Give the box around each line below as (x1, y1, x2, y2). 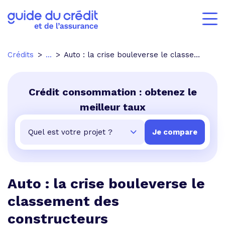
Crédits (8, 50, 34, 59)
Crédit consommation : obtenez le (28, 86, 197, 98)
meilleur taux (79, 101, 146, 113)
